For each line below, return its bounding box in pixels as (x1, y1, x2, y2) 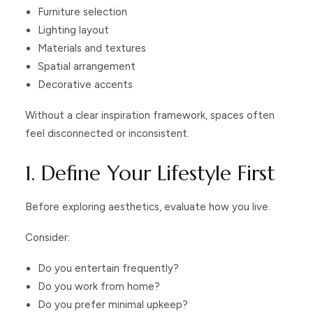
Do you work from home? (38, 280, 160, 293)
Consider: (25, 231, 70, 244)
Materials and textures (38, 42, 146, 54)
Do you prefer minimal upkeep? (38, 298, 188, 311)
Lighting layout (38, 24, 109, 36)
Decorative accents (38, 78, 133, 91)
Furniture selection (38, 6, 127, 18)
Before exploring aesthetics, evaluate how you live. (25, 201, 270, 213)
